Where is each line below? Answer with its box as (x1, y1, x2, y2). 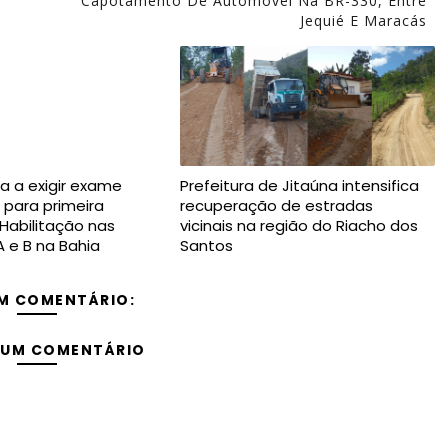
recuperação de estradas (179, 195, 373, 216)
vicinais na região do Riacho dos (179, 215, 418, 236)
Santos (179, 235, 233, 256)
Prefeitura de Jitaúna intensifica (179, 175, 419, 196)
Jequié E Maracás (299, 11, 427, 30)
